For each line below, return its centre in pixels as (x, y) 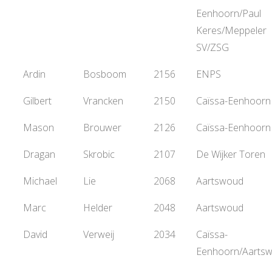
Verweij (99, 234)
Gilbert (37, 101)
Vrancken (103, 101)
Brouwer (102, 127)
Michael (40, 181)
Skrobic (99, 154)
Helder (98, 208)
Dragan (39, 154)
